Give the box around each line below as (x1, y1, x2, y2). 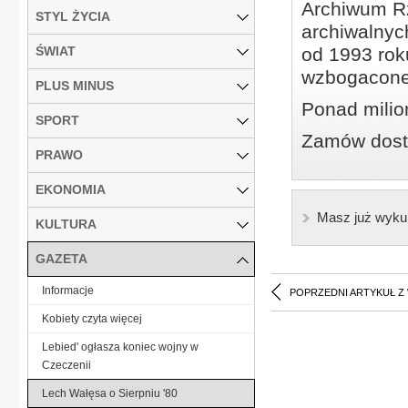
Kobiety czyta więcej (42, 311, 142, 325)
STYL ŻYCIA (36, 8, 110, 24)
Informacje (42, 283, 94, 297)
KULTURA (36, 216, 97, 231)
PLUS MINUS (36, 77, 114, 93)
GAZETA (36, 250, 87, 266)
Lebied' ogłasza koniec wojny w (42, 340, 199, 353)
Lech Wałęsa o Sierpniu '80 (42, 386, 178, 400)
